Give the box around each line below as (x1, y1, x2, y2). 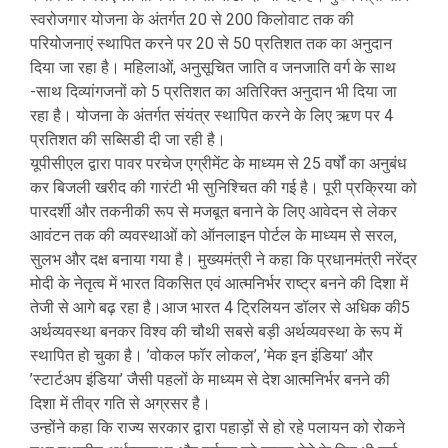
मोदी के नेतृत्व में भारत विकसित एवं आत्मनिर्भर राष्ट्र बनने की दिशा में (30, 274, 408, 293)
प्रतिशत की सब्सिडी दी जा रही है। (30, 130, 226, 149)
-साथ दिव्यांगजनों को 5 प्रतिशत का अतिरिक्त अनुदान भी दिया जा (30, 82, 397, 101)
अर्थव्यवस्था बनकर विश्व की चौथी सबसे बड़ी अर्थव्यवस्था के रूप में (30, 322, 402, 341)
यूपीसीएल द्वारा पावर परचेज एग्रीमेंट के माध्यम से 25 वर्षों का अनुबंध (30, 154, 406, 173)
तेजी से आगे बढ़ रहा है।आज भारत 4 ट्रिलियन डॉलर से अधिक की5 (30, 298, 410, 317)
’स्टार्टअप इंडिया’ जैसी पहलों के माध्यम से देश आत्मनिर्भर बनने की (30, 370, 390, 389)
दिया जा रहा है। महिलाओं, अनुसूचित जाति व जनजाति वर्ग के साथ (30, 58, 396, 77)
